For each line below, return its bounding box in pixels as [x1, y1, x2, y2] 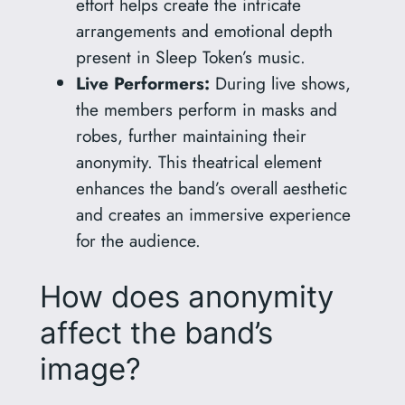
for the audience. [75, 227, 201, 253]
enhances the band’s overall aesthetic [75, 174, 347, 201]
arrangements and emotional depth [75, 17, 333, 43]
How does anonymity [39, 278, 334, 316]
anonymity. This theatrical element [75, 148, 322, 174]
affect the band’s [39, 315, 273, 352]
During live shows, [209, 70, 351, 96]
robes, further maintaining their [75, 122, 306, 148]
